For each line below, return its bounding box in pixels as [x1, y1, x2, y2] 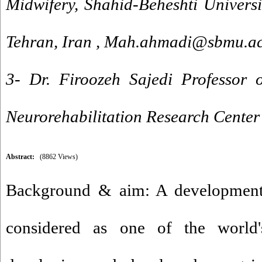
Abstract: [6, 153, 35, 161]
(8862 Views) [40, 153, 78, 161]
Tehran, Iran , [6, 32, 104, 51]
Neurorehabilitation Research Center [6, 107, 260, 126]
